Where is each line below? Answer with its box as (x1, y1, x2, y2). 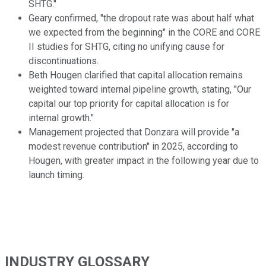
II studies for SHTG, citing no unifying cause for (28, 41, 224, 53)
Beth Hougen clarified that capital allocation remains (28, 69, 243, 81)
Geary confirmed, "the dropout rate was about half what (28, 12, 254, 24)
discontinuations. (28, 55, 99, 67)
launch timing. (28, 169, 84, 181)
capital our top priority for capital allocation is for (28, 98, 229, 110)
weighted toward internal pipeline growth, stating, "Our (28, 84, 251, 96)
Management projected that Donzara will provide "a (28, 126, 239, 138)
